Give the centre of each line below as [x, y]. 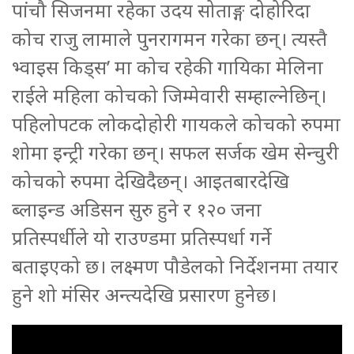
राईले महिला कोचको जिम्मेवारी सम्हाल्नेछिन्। [169, 95]
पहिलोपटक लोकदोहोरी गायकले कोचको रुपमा [176, 123]
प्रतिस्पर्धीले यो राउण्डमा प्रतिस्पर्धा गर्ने [142, 237]
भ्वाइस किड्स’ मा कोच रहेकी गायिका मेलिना [168, 66]
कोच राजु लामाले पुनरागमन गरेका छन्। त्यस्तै [169, 38]
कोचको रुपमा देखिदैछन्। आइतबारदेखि [151, 180]
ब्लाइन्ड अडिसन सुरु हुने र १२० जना [137, 209]
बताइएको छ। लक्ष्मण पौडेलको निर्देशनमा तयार [175, 265]
